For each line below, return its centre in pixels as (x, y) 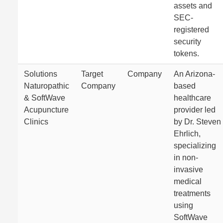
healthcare (192, 98)
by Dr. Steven (197, 122)
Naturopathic (47, 86)
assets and (193, 6)
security (187, 42)
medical (188, 181)
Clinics (36, 122)
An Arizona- (194, 74)
